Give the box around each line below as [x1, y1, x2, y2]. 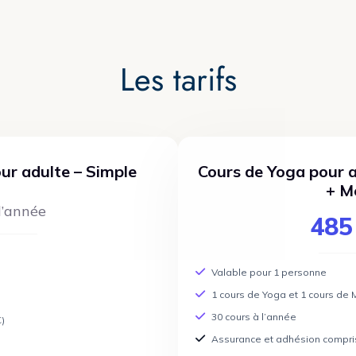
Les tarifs [119, 56, 237, 103]
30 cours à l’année [211, 311, 296, 323]
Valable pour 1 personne [211, 266, 327, 278]
